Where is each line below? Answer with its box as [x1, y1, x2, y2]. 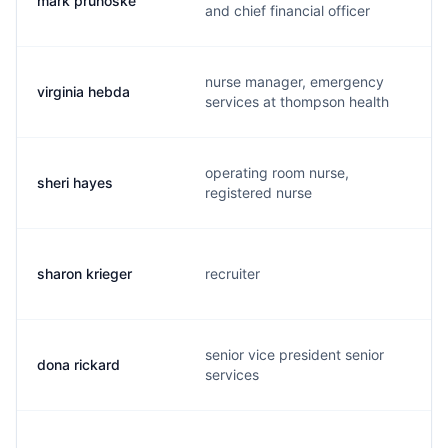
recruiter [205, 265, 260, 282]
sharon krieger [37, 265, 132, 282]
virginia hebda [37, 83, 130, 100]
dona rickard [37, 356, 120, 373]
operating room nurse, [205, 164, 349, 181]
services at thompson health [205, 93, 389, 110]
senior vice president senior [205, 346, 384, 363]
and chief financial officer [205, 2, 370, 19]
